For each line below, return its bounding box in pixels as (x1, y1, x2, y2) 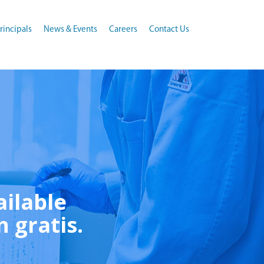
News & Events (44, 25, 97, 34)
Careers (109, 25, 137, 34)
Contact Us (149, 25, 189, 34)
